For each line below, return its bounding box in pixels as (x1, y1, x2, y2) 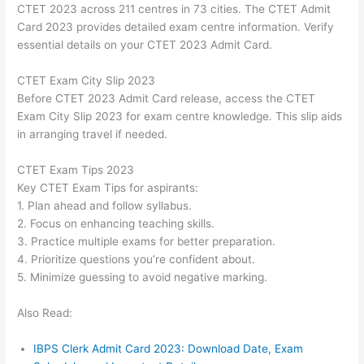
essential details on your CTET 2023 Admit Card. (17, 38, 273, 52)
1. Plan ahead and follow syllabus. (17, 199, 193, 213)
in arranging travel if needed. (17, 128, 168, 141)
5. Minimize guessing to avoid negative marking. (17, 271, 268, 284)
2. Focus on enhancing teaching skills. (17, 217, 215, 231)
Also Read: (17, 306, 73, 320)
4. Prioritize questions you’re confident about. (17, 253, 256, 266)
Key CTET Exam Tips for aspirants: (17, 181, 199, 195)
